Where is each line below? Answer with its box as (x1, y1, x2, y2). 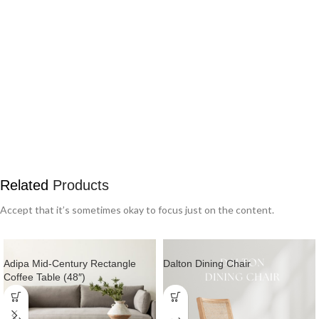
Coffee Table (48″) (4, 271, 85, 283)
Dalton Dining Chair (163, 257, 251, 269)
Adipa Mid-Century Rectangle (4, 257, 136, 269)
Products (48, 177, 109, 193)
